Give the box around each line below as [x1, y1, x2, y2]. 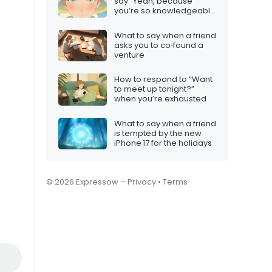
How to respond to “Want [114, 73, 212, 86]
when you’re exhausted [114, 93, 206, 105]
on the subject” [114, 15, 173, 27]
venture [114, 49, 144, 61]
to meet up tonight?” [114, 83, 194, 95]
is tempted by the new [114, 127, 202, 139]
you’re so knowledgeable [114, 5, 216, 17]
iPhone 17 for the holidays [114, 137, 212, 149]
